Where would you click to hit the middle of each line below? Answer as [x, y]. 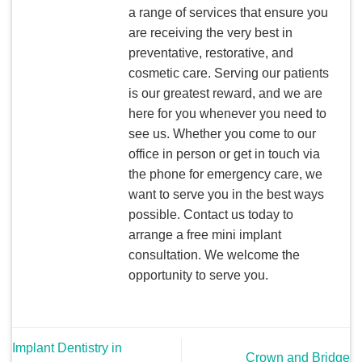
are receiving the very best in [210, 32]
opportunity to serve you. [198, 275]
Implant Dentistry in [67, 347]
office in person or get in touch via [224, 154]
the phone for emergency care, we [225, 174]
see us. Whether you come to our [222, 133]
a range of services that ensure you [228, 12]
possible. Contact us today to [211, 214]
